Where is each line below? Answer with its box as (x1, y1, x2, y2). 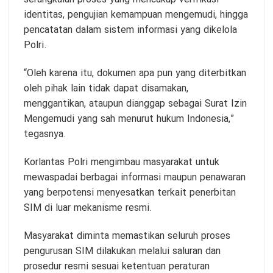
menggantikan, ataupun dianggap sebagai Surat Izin (24, 96, 247, 112)
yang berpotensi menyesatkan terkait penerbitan (24, 185, 236, 200)
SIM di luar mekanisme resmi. (24, 200, 152, 216)
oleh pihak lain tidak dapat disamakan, (24, 80, 188, 96)
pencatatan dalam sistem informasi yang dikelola (24, 23, 237, 38)
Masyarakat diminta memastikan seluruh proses (24, 228, 230, 244)
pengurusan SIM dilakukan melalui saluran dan (24, 243, 221, 259)
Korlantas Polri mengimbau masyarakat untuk (24, 154, 219, 170)
